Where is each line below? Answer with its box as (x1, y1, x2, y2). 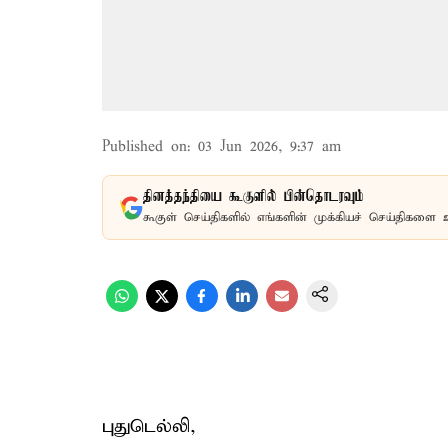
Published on (102, 138, 187, 156)
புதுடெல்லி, (102, 415, 196, 438)
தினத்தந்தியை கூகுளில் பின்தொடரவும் (143, 188, 364, 206)
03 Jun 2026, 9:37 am (198, 138, 341, 156)
